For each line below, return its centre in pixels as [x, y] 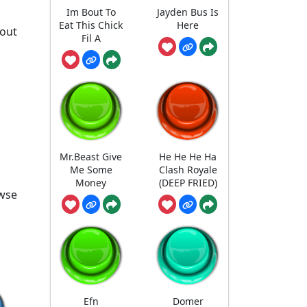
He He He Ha [188, 157]
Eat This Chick [91, 25]
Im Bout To [91, 12]
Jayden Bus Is [188, 12]
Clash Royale [188, 170]
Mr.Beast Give [91, 157]
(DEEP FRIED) [188, 183]
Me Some [91, 170]
